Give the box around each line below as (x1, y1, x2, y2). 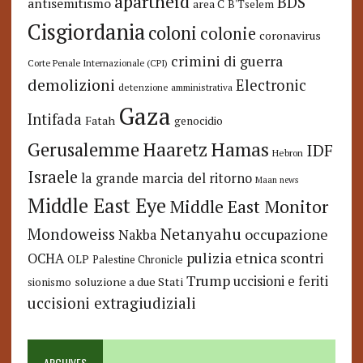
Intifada (27, 109, 82, 130)
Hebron (271, 147, 303, 160)
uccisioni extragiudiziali (27, 293, 196, 314)
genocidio (173, 113, 223, 129)
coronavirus (258, 28, 321, 44)
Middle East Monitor (169, 195, 328, 219)
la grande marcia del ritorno (80, 169, 252, 188)
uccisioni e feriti (233, 272, 328, 291)
